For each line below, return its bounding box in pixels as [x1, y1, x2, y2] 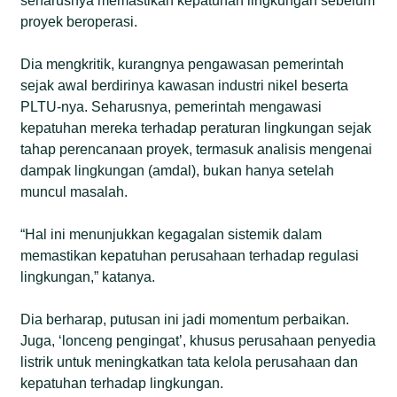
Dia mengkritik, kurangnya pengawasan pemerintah [20, 56, 345, 72]
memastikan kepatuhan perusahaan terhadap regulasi [20, 247, 360, 263]
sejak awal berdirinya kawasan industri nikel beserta [20, 77, 349, 93]
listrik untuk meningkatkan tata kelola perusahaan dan [20, 354, 359, 370]
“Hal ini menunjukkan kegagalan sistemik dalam [20, 226, 323, 242]
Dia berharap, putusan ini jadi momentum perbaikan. [20, 311, 350, 327]
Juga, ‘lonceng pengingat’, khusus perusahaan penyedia [20, 332, 377, 348]
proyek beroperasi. [20, 13, 138, 29]
